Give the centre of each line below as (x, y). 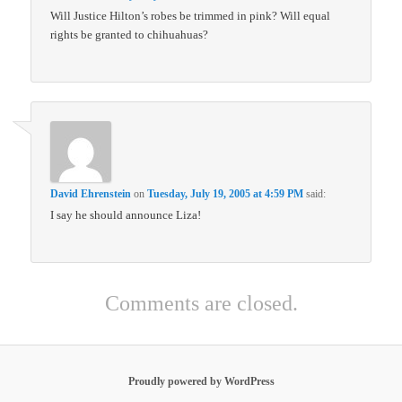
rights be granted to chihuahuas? (130, 34)
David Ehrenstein (91, 194)
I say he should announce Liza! (126, 215)
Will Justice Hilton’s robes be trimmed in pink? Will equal (191, 15)
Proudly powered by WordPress (201, 381)
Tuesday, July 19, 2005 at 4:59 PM (226, 194)
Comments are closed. (201, 304)
